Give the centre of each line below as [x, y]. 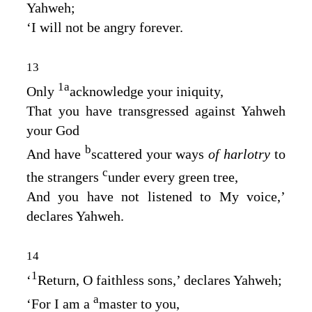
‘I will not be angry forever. [105, 28]
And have [56, 154]
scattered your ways [150, 154]
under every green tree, [173, 177]
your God [53, 130]
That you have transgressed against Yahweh [156, 110]
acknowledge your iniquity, [147, 91]
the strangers [64, 177]
